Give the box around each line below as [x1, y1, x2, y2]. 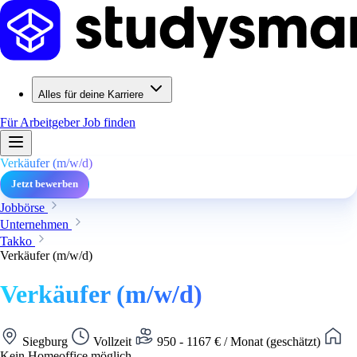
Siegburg [19, 334, 71, 348]
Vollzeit [90, 334, 135, 348]
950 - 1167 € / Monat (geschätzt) [154, 334, 324, 348]
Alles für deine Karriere [38, 88, 143, 100]
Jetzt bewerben [11, 178, 78, 190]
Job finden [83, 116, 135, 129]
